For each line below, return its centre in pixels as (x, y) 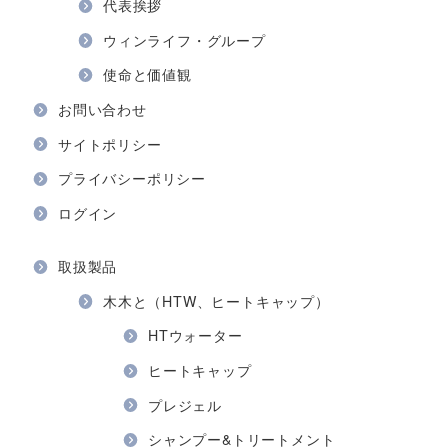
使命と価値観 (147, 74)
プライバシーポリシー (132, 178)
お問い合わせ (102, 109)
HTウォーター (195, 335)
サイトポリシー (110, 143)
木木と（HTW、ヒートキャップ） (216, 300)
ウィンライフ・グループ (184, 39)
